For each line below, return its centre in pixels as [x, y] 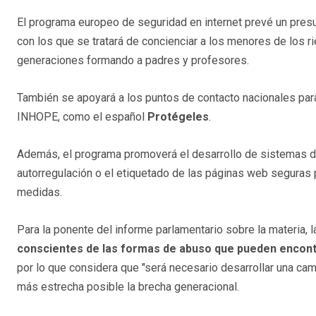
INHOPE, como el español [82, 117]
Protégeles [178, 117]
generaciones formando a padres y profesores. [133, 61]
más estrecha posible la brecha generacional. [128, 287]
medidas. [39, 193]
